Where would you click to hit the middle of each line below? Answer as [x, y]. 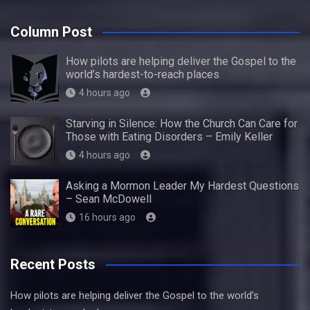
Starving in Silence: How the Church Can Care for [182, 124]
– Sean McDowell [109, 199]
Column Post [51, 32]
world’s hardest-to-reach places [143, 74]
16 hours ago [107, 217]
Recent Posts [53, 264]
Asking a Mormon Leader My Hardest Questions [182, 186]
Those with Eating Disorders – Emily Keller [169, 137]
